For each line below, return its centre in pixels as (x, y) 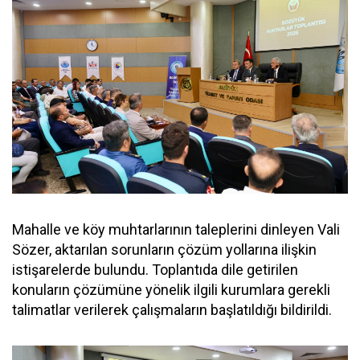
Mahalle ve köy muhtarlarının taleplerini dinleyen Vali (176, 229)
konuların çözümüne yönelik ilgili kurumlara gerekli (171, 290)
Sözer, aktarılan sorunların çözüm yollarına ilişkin (164, 250)
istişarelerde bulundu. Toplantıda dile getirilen (155, 270)
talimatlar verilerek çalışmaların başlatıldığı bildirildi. (172, 310)
